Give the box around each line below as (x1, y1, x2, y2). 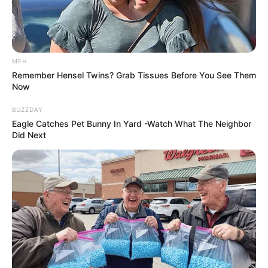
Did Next (12, 130, 46, 141)
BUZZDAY (12, 106, 42, 114)
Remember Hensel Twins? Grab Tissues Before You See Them (12, 70, 256, 81)
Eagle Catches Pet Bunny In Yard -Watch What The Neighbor (12, 118, 251, 129)
